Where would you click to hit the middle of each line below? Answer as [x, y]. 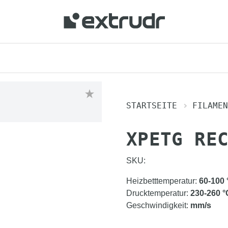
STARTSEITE [152, 106]
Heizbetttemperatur [161, 181]
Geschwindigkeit [156, 205]
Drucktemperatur [156, 193]
